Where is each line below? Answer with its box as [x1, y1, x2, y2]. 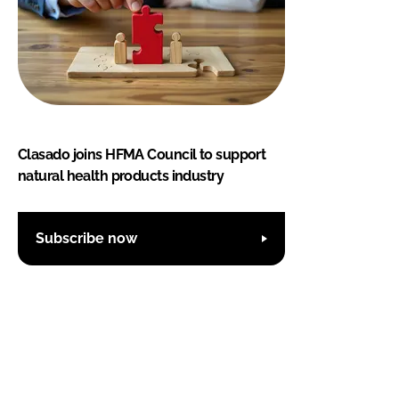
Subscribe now [36, 230, 137, 248]
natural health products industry [18, 167, 224, 184]
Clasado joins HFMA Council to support [18, 145, 266, 163]
